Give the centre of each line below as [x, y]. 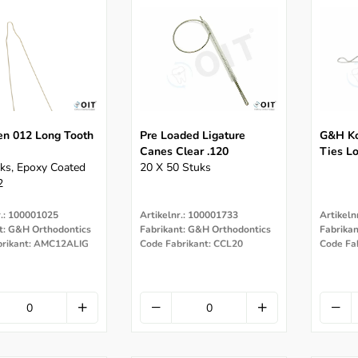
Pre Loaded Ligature [193, 136]
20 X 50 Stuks [175, 168]
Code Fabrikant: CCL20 [191, 244]
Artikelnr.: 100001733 [189, 215]
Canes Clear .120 [184, 152]
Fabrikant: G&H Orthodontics [205, 230]
